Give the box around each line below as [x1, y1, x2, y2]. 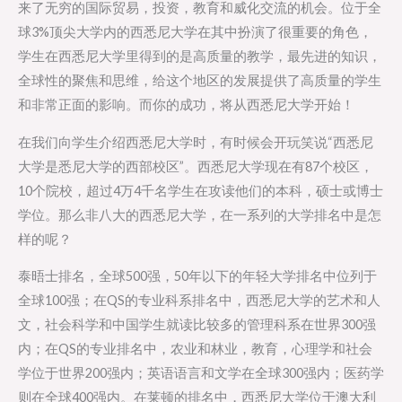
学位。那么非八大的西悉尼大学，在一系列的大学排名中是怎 [18, 206, 381, 223]
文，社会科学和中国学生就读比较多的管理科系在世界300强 [18, 317, 376, 333]
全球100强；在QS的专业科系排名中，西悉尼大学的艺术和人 [18, 293, 380, 309]
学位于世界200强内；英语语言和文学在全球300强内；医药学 [18, 365, 384, 381]
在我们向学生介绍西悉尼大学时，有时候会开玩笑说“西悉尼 [18, 134, 373, 150]
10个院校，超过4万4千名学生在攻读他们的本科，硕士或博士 [18, 182, 383, 198]
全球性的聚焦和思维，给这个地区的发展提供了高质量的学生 [18, 73, 381, 89]
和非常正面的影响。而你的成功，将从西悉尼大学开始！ [18, 97, 354, 113]
